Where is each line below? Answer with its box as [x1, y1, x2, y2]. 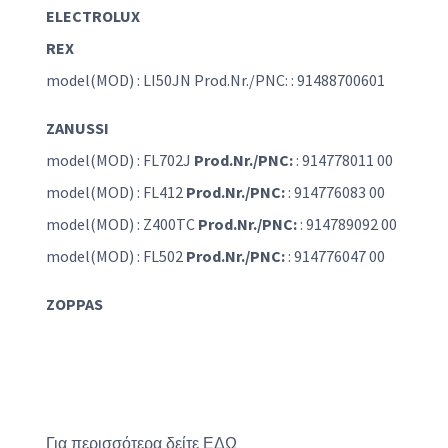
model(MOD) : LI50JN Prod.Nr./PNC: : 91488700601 [46, 70, 385, 91]
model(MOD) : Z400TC [46, 214, 198, 235]
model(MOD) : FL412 [46, 182, 186, 203]
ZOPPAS [46, 294, 106, 315]
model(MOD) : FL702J [46, 150, 194, 171]
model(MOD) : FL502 [46, 246, 186, 267]
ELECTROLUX [46, 6, 140, 27]
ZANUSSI [46, 118, 109, 139]
